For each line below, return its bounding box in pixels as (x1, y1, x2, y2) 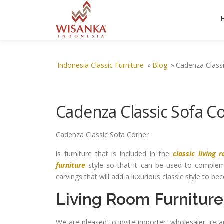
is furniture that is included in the (56, 149, 173, 158)
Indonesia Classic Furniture (57, 60, 144, 70)
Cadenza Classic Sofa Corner (56, 130, 149, 139)
